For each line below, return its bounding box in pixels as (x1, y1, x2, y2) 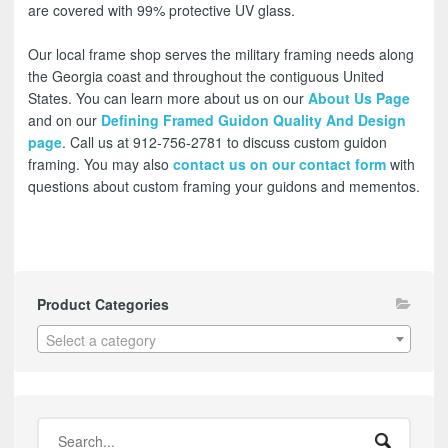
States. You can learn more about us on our (28, 88, 304, 109)
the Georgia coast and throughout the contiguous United (28, 66, 384, 87)
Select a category (45, 330, 156, 351)
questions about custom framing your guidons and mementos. (28, 176, 420, 197)
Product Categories (36, 294, 169, 315)
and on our (28, 110, 101, 131)
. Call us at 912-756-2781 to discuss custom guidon (62, 132, 387, 153)
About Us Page (304, 88, 410, 109)
